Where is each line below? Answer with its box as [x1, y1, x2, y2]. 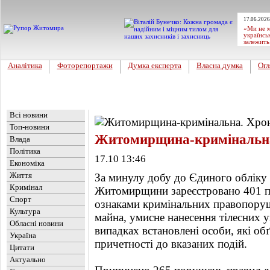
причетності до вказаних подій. [95, 237, 247, 250]
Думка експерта [128, 61, 181, 70]
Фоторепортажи [57, 61, 113, 70]
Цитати [10, 243, 34, 252]
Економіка [10, 159, 45, 168]
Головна [10, 100, 38, 109]
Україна [10, 231, 36, 240]
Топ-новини [10, 122, 49, 131]
